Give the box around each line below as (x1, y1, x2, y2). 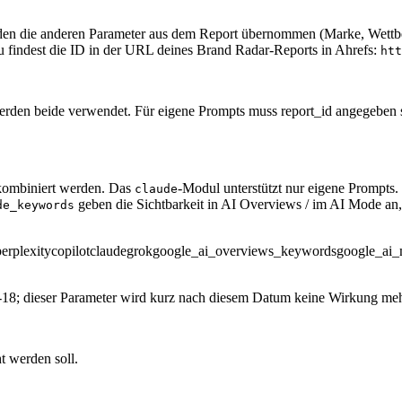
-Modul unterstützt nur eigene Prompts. (178, 179, 398, 196)
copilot (51, 242, 90, 258)
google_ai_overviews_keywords (153, 242, 336, 258)
